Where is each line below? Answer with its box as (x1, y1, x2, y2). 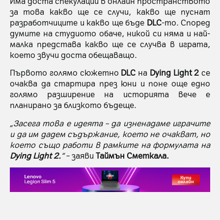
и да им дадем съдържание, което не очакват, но (10, 128, 210, 139)
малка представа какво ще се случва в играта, (10, 38, 210, 49)
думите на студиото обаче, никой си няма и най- (10, 27, 210, 38)
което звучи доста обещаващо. (10, 49, 137, 60)
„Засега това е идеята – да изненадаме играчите (10, 117, 210, 128)
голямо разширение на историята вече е (10, 88, 210, 100)
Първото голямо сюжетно (10, 67, 121, 78)
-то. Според (161, 16, 210, 27)
